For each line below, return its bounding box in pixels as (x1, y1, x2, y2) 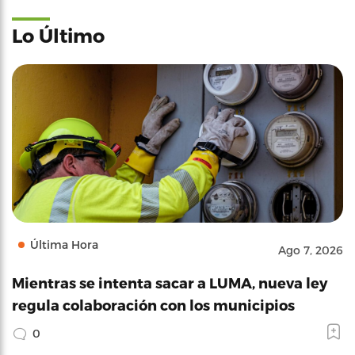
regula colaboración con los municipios (12, 296, 295, 313)
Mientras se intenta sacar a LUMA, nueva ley (12, 274, 327, 291)
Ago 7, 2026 (278, 243, 343, 257)
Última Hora (30, 238, 98, 251)
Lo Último (12, 24, 105, 47)
